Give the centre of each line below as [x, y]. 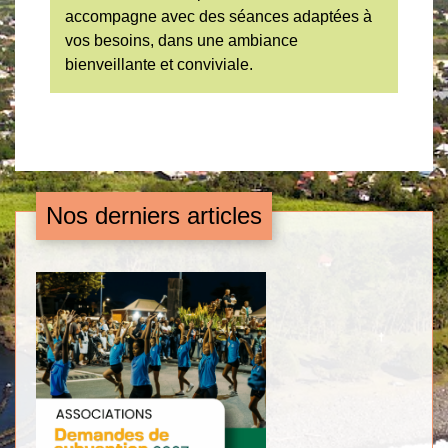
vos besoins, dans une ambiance [181, 40]
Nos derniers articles [154, 215]
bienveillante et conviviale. [159, 64]
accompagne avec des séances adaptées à [218, 16]
